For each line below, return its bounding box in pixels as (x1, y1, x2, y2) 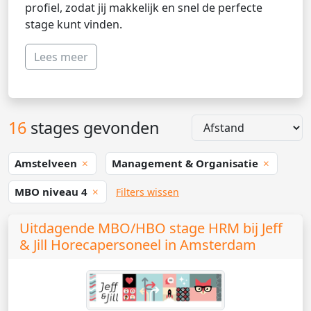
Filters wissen (116, 185, 179, 199)
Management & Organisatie (112, 156, 261, 171)
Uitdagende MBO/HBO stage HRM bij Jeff (19, 219, 283, 238)
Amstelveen (15, 156, 80, 171)
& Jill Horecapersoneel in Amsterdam (19, 235, 256, 255)
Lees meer (34, 49, 88, 65)
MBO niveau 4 (15, 185, 90, 199)
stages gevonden (26, 117, 160, 139)
